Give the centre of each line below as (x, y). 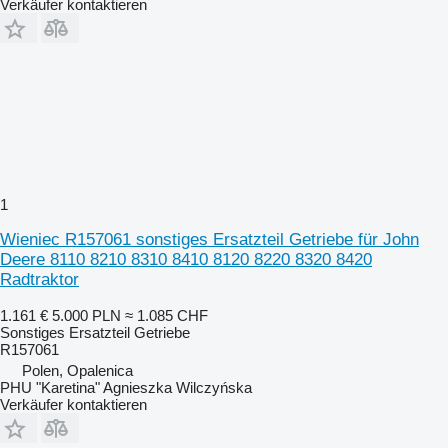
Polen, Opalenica (77, 370)
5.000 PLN (86, 315)
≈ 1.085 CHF (166, 315)
